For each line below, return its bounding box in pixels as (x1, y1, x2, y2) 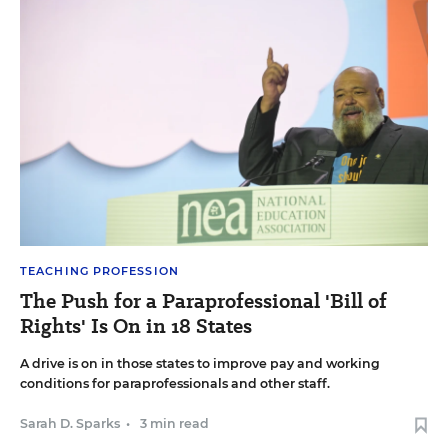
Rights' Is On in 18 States (20, 312, 252, 341)
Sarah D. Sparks (20, 416, 120, 432)
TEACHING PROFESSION (20, 264, 179, 279)
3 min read (140, 416, 209, 432)
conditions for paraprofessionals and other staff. (20, 376, 330, 392)
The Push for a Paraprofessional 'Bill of (20, 287, 387, 316)
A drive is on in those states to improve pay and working (20, 356, 380, 372)
